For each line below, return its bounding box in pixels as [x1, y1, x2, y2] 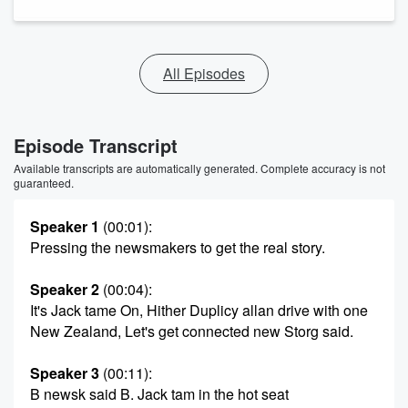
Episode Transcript [14, 132, 178, 158]
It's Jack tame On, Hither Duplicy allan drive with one [30, 300, 368, 321]
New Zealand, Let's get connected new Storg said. [30, 321, 353, 342]
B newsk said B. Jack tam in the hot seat [30, 383, 289, 404]
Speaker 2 [30, 279, 99, 300]
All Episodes [163, 63, 245, 84]
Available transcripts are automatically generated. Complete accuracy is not [14, 160, 385, 176]
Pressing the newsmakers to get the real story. [30, 237, 325, 258]
